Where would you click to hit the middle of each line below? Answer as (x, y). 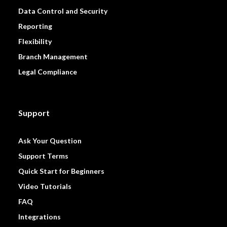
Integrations (39, 217)
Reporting (35, 26)
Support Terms (43, 156)
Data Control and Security (63, 11)
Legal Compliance (47, 71)
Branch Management (53, 56)
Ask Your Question (50, 141)
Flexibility (35, 41)
